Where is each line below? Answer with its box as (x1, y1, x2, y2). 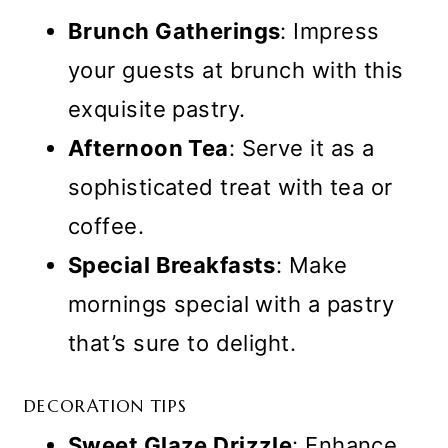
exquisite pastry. (68, 95, 246, 122)
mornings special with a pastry (68, 290, 395, 317)
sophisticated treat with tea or (68, 173, 393, 200)
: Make (275, 251, 348, 278)
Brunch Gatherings (68, 17, 281, 44)
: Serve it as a (228, 134, 375, 161)
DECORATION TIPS (24, 394, 188, 417)
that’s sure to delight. (68, 329, 297, 356)
